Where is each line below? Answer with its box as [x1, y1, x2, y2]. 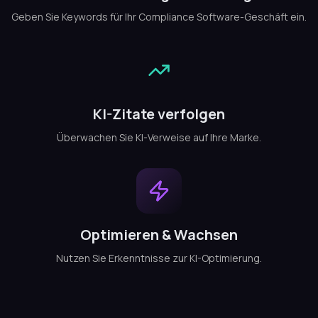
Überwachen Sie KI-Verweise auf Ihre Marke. [57, 131, 261, 144]
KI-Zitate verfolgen [93, 104, 225, 124]
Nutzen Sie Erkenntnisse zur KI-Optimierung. [56, 251, 262, 265]
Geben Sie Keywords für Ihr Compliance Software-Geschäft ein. [11, 10, 307, 23]
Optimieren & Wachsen [80, 225, 238, 244]
